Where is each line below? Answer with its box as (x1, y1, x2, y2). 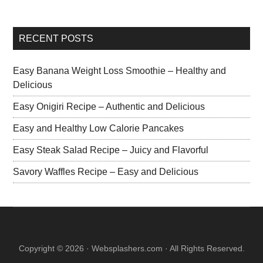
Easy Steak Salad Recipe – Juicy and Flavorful (13, 145, 209, 156)
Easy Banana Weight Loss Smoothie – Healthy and (13, 66, 227, 76)
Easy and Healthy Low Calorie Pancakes (13, 123, 184, 134)
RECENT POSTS (19, 33, 94, 44)
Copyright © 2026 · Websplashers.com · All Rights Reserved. (18, 244, 245, 254)
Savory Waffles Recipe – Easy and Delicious (13, 167, 199, 177)
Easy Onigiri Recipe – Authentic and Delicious (13, 102, 205, 112)
